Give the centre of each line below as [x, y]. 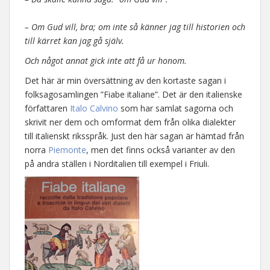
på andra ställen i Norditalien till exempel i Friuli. [117, 164]
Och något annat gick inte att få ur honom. [106, 61]
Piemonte [67, 150]
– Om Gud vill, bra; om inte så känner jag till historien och [135, 27]
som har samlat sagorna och [176, 108]
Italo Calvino [94, 108]
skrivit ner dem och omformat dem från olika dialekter [130, 122]
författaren [47, 108]
